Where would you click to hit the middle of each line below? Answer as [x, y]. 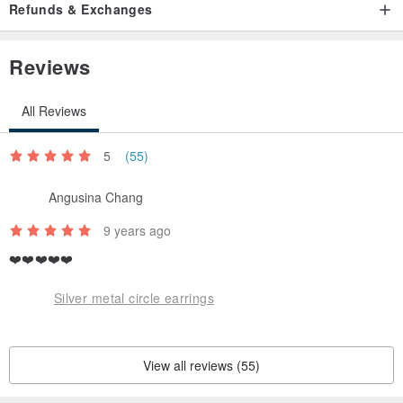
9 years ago [137, 231]
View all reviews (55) [201, 366]
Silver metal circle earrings [134, 297]
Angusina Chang [96, 197]
